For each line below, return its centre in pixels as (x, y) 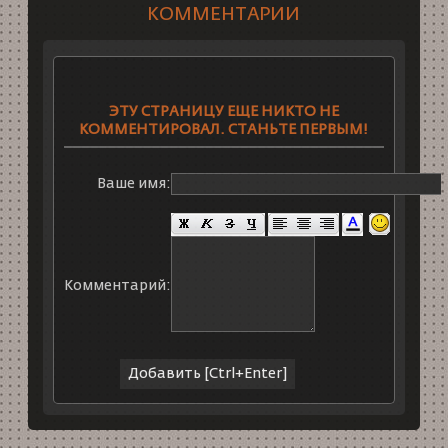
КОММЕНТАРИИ (224, 15)
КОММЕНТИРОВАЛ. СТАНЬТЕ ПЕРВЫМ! (224, 130)
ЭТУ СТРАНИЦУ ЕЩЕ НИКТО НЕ (223, 112)
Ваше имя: (133, 184)
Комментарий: (117, 286)
